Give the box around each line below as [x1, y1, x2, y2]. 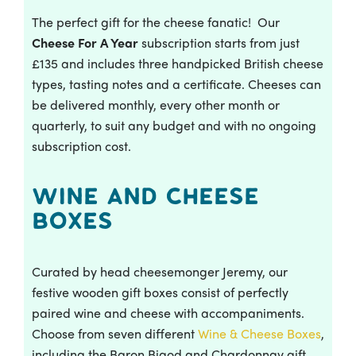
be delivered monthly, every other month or [32, 95, 280, 114]
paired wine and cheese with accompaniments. [32, 303, 304, 322]
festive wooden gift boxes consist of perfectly [32, 282, 288, 301]
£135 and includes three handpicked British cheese [32, 53, 323, 72]
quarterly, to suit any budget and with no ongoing [32, 115, 316, 134]
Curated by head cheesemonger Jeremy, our [32, 261, 288, 281]
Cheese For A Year [32, 33, 138, 52]
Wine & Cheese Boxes [198, 323, 321, 342]
